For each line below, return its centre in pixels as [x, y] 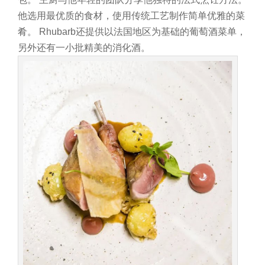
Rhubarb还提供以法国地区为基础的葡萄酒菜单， [143, 32]
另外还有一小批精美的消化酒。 [84, 48]
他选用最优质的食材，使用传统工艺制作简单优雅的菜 [131, 16]
